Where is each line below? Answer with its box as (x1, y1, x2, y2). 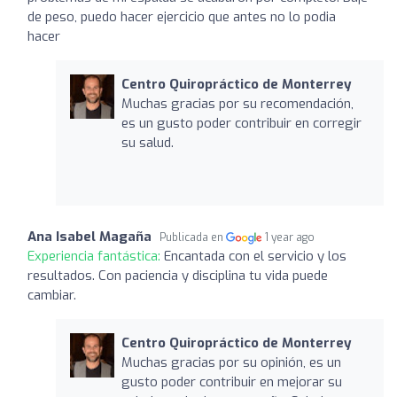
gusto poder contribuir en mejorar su (121, 372, 342, 391)
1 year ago (265, 230, 315, 245)
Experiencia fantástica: (27, 246, 164, 265)
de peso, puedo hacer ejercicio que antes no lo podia (27, 7, 336, 26)
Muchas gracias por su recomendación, (121, 94, 354, 113)
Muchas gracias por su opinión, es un (121, 353, 341, 371)
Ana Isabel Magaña (27, 227, 152, 245)
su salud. (121, 133, 174, 152)
